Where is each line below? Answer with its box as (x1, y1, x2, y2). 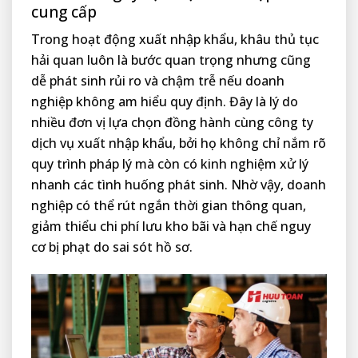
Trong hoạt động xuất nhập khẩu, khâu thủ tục (31, 30, 319, 49)
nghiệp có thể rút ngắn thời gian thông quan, (31, 197, 306, 215)
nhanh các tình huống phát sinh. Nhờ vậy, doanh (31, 176, 326, 194)
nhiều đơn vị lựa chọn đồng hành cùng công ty (31, 113, 313, 132)
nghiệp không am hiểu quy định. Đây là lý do (31, 93, 298, 111)
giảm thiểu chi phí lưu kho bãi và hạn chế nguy (31, 217, 311, 236)
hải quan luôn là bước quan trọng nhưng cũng (31, 51, 311, 70)
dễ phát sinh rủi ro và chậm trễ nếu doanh (31, 72, 284, 90)
